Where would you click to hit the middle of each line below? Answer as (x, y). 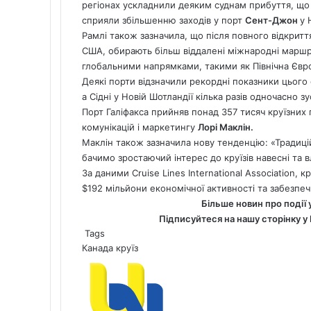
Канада (98, 247)
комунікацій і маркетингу (140, 127)
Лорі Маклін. (226, 127)
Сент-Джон (272, 20)
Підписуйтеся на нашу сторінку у (234, 218)
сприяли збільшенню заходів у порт (163, 20)
